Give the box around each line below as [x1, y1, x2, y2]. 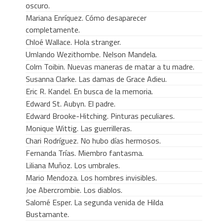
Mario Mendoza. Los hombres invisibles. [25, 172, 157, 184]
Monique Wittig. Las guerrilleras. [25, 122, 132, 135]
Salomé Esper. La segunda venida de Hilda [25, 196, 163, 209]
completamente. [25, 24, 80, 36]
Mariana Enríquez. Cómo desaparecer [25, 12, 147, 24]
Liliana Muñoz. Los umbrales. [25, 159, 120, 172]
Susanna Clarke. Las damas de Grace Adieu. [25, 73, 167, 85]
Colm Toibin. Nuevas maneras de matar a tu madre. [25, 61, 194, 73]
